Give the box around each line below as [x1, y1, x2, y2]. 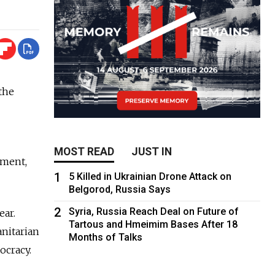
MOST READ [54, 145, 115, 158]
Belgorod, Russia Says [69, 183, 171, 195]
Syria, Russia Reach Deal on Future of [69, 205, 239, 217]
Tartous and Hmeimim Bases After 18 [69, 218, 238, 230]
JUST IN [131, 145, 172, 158]
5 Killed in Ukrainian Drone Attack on [69, 170, 232, 182]
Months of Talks [69, 231, 143, 243]
